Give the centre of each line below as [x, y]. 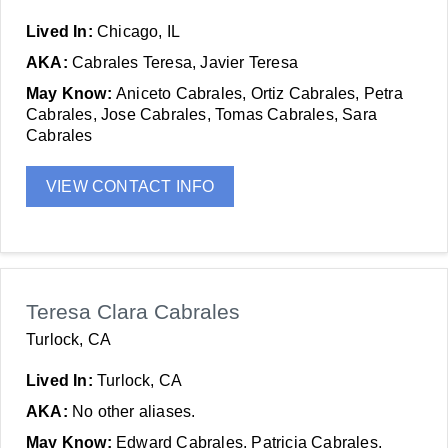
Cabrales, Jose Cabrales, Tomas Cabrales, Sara [202, 114]
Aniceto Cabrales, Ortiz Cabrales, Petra [259, 93]
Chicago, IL [139, 31]
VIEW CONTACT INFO [130, 186]
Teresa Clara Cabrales [133, 311]
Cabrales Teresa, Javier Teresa [185, 62]
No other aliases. [134, 411]
